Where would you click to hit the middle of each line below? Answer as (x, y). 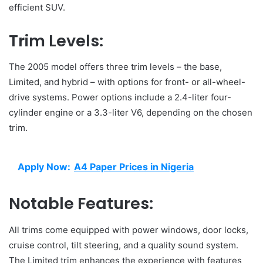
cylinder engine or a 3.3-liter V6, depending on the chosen (131, 113)
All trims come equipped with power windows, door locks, (129, 230)
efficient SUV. (37, 7)
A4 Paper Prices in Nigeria (134, 167)
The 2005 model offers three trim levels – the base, (115, 67)
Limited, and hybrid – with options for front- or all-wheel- (127, 82)
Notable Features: (81, 204)
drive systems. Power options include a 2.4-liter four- (120, 97)
